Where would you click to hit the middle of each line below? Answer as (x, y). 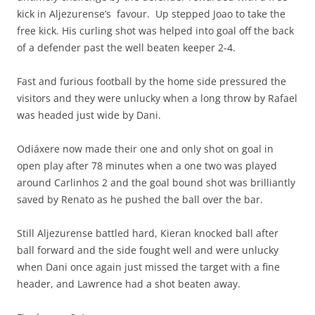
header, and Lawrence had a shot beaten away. (129, 284)
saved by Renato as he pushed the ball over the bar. (140, 199)
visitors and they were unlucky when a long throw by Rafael (157, 98)
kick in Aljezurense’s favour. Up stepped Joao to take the (151, 14)
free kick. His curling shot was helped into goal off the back (155, 31)
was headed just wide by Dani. (89, 115)
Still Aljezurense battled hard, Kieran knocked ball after (148, 233)
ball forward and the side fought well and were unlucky (148, 250)
